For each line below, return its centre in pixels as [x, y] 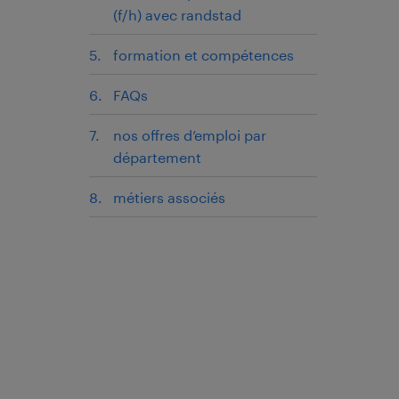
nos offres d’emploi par [190, 134]
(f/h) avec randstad [177, 14]
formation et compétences [204, 54]
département [157, 157]
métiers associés [169, 197]
